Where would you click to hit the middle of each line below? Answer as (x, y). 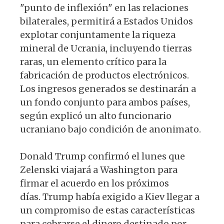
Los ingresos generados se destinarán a (108, 88)
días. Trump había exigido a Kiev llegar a (110, 196)
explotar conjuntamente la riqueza (98, 34)
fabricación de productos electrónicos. (104, 75)
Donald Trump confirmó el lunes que (102, 156)
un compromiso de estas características (107, 210)
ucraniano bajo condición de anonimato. (110, 129)
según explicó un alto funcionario (96, 115)
